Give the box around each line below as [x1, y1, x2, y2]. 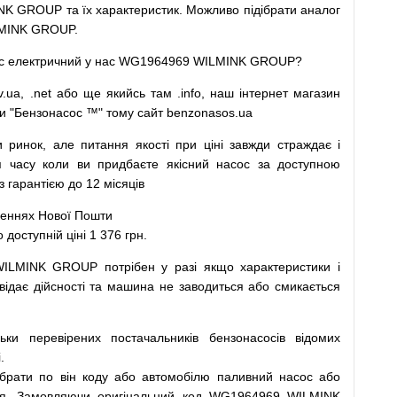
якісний [166, 157, 209, 171]
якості [135, 137, 169, 152]
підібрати [243, 3, 297, 17]
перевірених [28, 331, 101, 345]
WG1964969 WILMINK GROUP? [115, 54, 302, 68]
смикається [275, 279, 341, 293]
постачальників [111, 331, 198, 345]
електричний [8, 54, 82, 68]
